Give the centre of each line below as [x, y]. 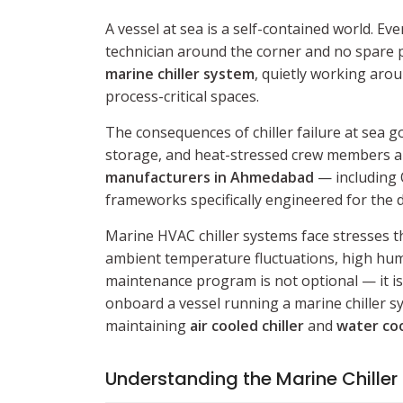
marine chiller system [180, 74]
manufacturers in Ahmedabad [210, 177]
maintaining [148, 326]
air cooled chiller [247, 326]
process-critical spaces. [182, 96]
